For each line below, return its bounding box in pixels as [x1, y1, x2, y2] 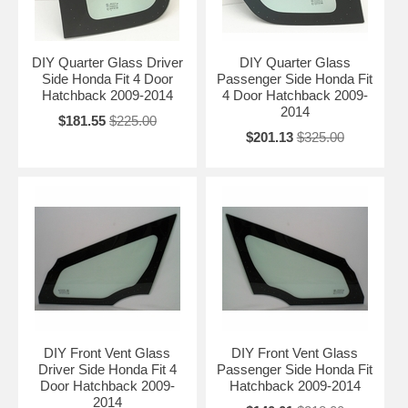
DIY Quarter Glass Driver [31, 54, 183, 70]
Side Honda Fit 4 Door [41, 70, 173, 87]
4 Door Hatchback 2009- [221, 87, 368, 103]
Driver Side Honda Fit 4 [37, 361, 177, 377]
